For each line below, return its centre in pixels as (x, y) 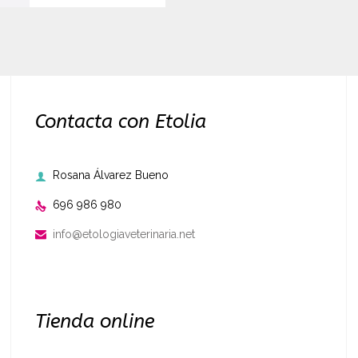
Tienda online (95, 321)
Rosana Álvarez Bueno (111, 175)
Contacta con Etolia (121, 122)
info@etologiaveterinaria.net (124, 234)
